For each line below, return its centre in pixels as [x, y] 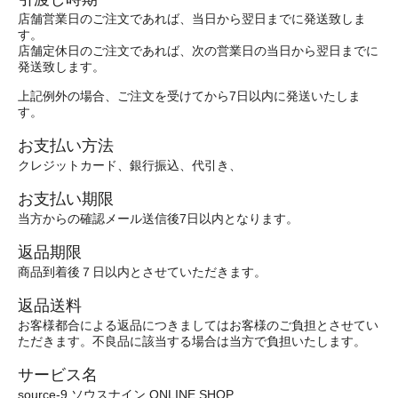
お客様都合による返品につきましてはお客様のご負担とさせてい [198, 326]
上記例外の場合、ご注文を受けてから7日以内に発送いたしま [189, 97]
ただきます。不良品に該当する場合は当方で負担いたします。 [194, 342]
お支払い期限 [66, 199]
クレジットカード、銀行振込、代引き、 [131, 166]
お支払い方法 [66, 146]
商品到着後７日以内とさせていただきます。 [144, 273]
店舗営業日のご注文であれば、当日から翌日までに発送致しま [192, 20]
